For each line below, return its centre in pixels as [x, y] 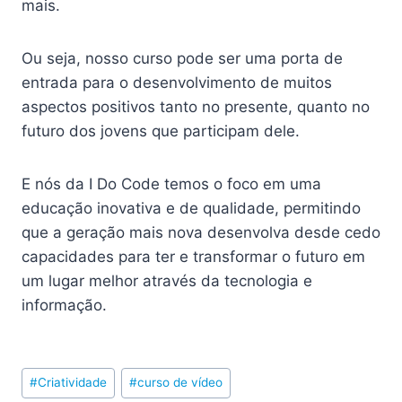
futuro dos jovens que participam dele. [161, 131]
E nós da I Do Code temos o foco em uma [171, 184]
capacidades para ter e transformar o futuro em [193, 257]
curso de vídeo [180, 383]
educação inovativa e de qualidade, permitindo [193, 209]
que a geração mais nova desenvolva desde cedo [201, 233]
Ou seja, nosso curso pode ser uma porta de [182, 59]
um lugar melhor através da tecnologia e [167, 281]
